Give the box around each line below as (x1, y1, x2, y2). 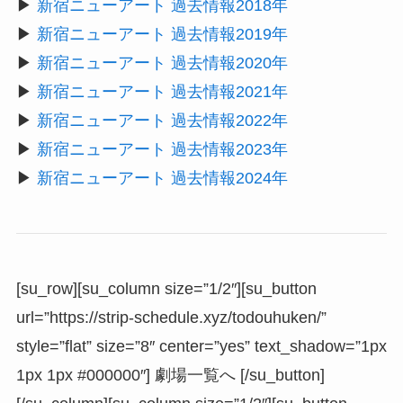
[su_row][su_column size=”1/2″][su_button (15, 279, 317, 298)
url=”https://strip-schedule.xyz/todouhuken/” (15, 308, 327, 327)
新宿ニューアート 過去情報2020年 (36, 54, 288, 73)
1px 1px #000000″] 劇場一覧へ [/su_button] (15, 365, 325, 384)
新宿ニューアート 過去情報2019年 (36, 25, 288, 44)
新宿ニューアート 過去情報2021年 (36, 83, 288, 102)
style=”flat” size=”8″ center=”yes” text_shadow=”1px (15, 336, 387, 355)
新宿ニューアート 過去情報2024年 (36, 169, 288, 188)
